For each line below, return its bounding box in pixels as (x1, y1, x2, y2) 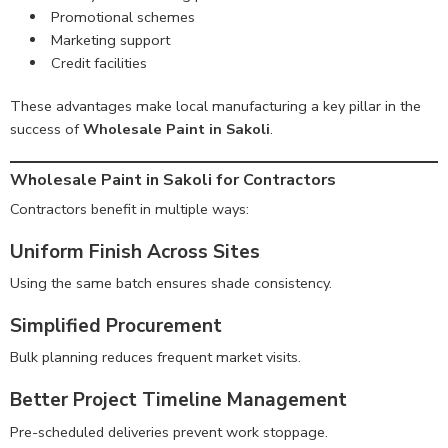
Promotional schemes (50, 7, 195, 28)
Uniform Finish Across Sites (10, 238, 260, 265)
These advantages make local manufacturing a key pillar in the (10, 96, 421, 117)
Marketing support (50, 30, 170, 51)
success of (10, 119, 83, 140)
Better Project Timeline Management (10, 387, 347, 414)
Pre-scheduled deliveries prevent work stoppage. (10, 421, 328, 442)
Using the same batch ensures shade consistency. (10, 273, 332, 294)
